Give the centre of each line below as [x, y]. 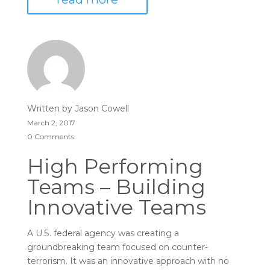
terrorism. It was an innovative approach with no [128, 261]
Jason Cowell [102, 108]
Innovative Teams [116, 207]
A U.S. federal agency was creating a [103, 233]
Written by [51, 108]
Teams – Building [116, 187]
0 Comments [50, 137]
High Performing [115, 166]
